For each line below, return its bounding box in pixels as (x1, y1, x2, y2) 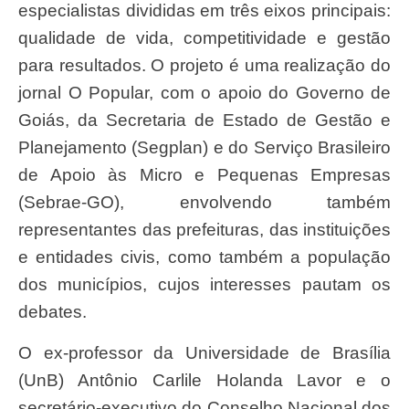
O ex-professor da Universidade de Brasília (18, 342, 32, 362)
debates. (18, 302, 87, 322)
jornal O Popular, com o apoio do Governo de (18, 83, 391, 103)
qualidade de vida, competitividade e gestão (18, 28, 391, 48)
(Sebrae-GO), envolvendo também (18, 193, 391, 213)
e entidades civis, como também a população (18, 247, 391, 267)
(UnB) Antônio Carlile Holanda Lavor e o (18, 370, 391, 390)
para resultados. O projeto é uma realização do (18, 56, 391, 76)
